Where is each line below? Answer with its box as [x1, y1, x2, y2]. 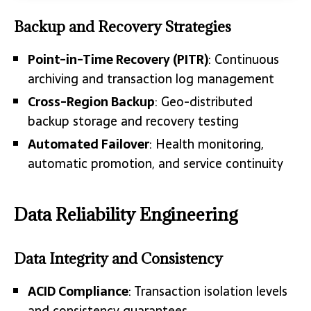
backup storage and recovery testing [28, 111, 239, 132]
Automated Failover [28, 134, 149, 155]
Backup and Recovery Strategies [14, 17, 231, 37]
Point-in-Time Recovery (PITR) [28, 49, 208, 70]
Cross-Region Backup [28, 92, 155, 112]
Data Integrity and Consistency [14, 249, 223, 269]
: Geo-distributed [155, 92, 253, 112]
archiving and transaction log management [28, 69, 274, 90]
